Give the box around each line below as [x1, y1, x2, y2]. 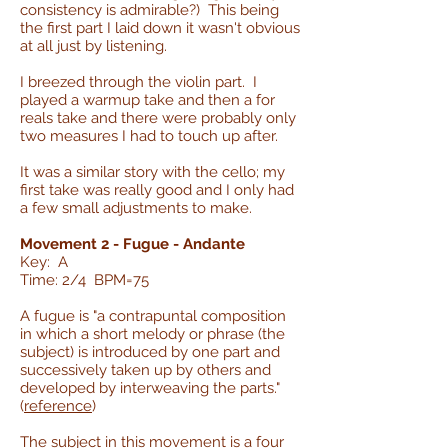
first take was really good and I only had [20, 180, 294, 199]
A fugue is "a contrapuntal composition [20, 306, 286, 325]
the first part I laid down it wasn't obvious [20, 18, 300, 37]
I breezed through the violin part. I [20, 72, 257, 91]
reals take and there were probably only [20, 108, 296, 127]
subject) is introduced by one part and [20, 342, 280, 361]
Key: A [20, 252, 68, 271]
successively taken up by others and [20, 360, 271, 379]
